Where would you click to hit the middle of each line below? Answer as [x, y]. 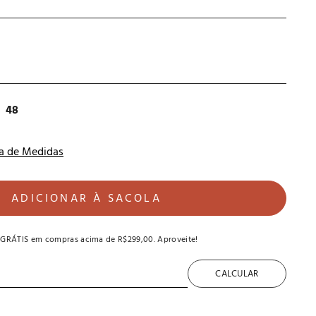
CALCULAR [237, 274]
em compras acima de [73, 240]
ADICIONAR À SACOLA [86, 199]
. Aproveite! [176, 240]
